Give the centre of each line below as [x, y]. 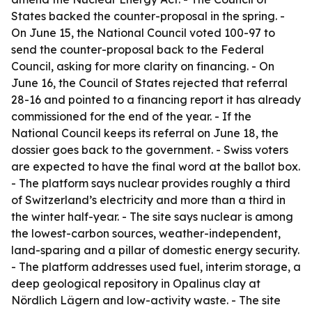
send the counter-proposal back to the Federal [138, 49]
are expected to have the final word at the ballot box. [156, 166]
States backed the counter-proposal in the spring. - [148, 16]
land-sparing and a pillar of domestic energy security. [155, 250]
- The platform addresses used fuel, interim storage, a [156, 267]
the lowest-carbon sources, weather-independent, [146, 233]
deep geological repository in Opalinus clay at [136, 283]
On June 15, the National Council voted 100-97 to [143, 33]
